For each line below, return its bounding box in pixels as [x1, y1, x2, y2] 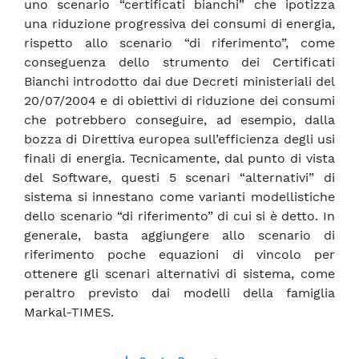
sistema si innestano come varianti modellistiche [24, 189, 335, 205]
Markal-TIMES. [24, 305, 114, 321]
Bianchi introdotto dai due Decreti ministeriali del [24, 74, 335, 90]
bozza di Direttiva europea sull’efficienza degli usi [24, 131, 335, 147]
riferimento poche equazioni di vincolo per [24, 247, 335, 263]
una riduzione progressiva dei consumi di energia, [24, 16, 335, 32]
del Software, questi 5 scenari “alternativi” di [24, 170, 335, 186]
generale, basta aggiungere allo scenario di [24, 228, 335, 244]
